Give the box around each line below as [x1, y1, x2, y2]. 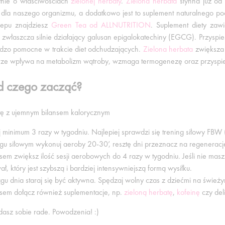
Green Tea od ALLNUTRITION [51, 20, 151, 31]
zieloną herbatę [124, 187, 173, 198]
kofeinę [177, 187, 200, 198]
